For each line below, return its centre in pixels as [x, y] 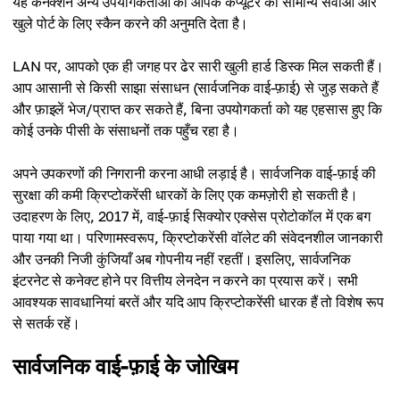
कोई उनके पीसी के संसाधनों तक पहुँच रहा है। [126, 130]
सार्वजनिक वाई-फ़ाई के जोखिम [125, 366]
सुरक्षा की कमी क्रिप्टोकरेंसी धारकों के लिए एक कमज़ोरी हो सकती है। [186, 195]
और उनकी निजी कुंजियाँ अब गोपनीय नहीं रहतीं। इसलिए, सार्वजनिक [182, 259]
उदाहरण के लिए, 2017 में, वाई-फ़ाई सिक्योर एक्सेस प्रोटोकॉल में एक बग [192, 216]
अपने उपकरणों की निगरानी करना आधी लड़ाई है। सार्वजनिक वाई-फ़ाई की [194, 173]
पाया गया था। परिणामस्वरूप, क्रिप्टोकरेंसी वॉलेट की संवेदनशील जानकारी [198, 237]
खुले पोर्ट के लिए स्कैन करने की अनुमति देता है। [131, 23]
